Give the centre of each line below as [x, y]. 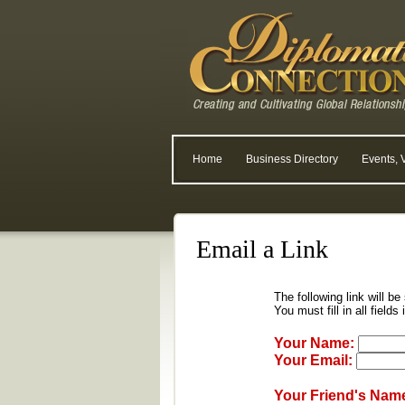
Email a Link [262, 249]
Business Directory [292, 159]
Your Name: [314, 343]
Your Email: [313, 360]
